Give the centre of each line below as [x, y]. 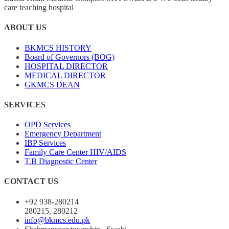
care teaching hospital [39, 7]
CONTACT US [31, 181]
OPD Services [48, 125]
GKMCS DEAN [52, 84]
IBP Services [45, 143]
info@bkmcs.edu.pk [57, 220]
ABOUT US [25, 28]
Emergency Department [63, 134]
